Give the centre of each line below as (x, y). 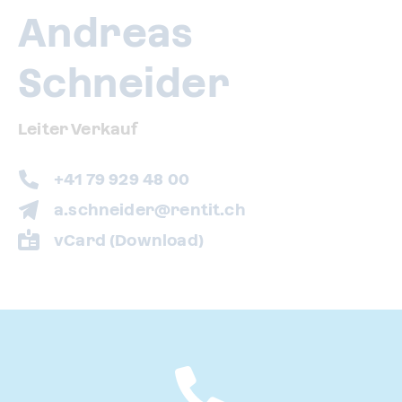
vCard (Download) (129, 240)
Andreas (105, 32)
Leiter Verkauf (78, 128)
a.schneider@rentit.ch (150, 209)
